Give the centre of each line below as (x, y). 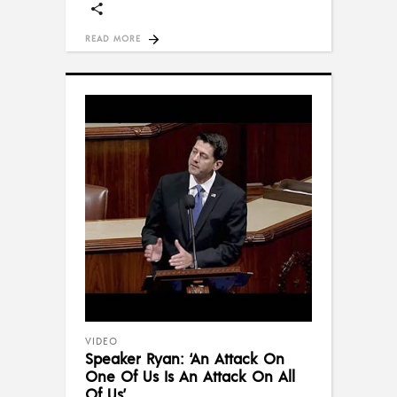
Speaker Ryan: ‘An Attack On (185, 358)
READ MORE (113, 39)
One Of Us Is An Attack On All (190, 376)
